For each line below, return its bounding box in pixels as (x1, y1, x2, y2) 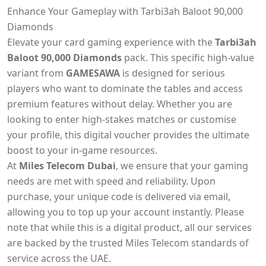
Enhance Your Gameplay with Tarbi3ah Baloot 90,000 (7, 5, 243, 18)
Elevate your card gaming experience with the (7, 36, 215, 49)
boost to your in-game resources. (7, 144, 157, 157)
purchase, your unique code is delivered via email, (7, 190, 230, 203)
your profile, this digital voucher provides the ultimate (7, 128, 249, 141)
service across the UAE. (7, 252, 111, 265)
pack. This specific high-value (122, 51, 254, 64)
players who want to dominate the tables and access (7, 82, 243, 95)
